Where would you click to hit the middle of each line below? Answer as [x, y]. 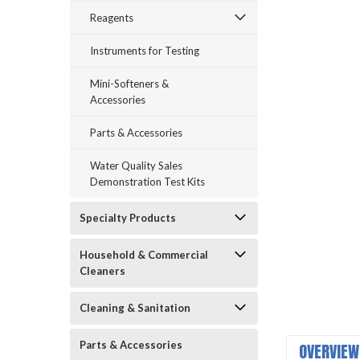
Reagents [112, 18]
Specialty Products [128, 218]
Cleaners [102, 271]
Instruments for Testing [145, 51]
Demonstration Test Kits [147, 182]
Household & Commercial [144, 255]
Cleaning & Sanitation [135, 308]
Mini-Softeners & [129, 84]
